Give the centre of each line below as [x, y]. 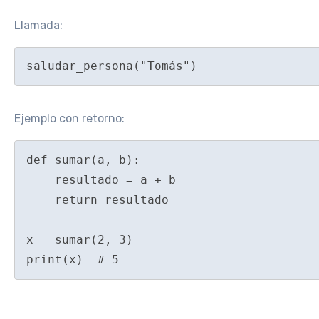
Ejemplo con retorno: [69, 119]
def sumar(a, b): [83, 160]
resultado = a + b [41, 180]
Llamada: [38, 25]
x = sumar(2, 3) [80, 240]
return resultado [41, 200]
